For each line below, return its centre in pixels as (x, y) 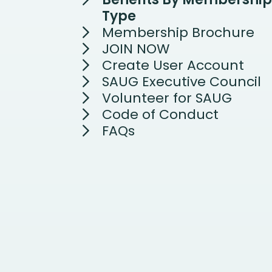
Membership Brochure (178, 32)
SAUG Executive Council (182, 82)
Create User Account (173, 65)
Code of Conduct (160, 114)
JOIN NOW (136, 49)
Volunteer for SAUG (167, 98)
